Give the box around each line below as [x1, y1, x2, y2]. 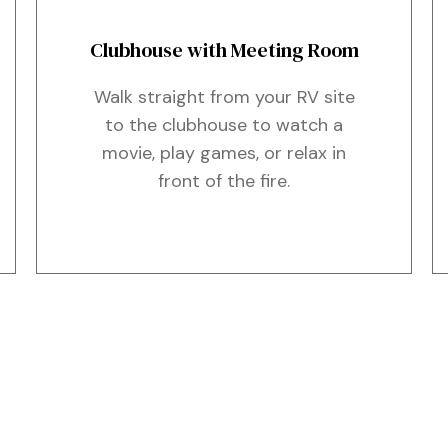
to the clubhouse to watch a [105, 113, 343, 137]
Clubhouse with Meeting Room [89, 36, 359, 64]
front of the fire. [158, 169, 290, 193]
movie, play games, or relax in [102, 141, 346, 165]
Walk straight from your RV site [93, 85, 355, 109]
